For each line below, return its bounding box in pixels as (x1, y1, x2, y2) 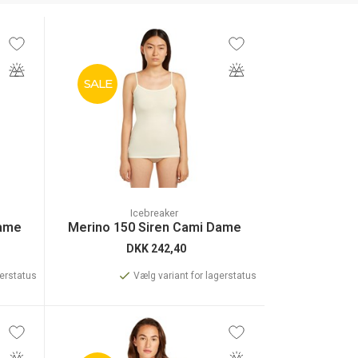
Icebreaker (130, 207, 179, 219)
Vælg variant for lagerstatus (133, 270, 257, 281)
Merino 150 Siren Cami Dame (67, 220, 241, 235)
